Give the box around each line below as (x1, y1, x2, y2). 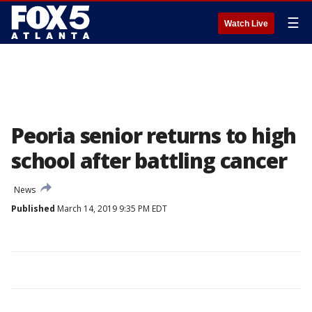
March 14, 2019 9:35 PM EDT (55, 203, 167, 214)
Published (11, 203, 55, 214)
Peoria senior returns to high (11, 121, 297, 150)
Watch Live (224, 19, 268, 29)
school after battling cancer (11, 146, 287, 175)
